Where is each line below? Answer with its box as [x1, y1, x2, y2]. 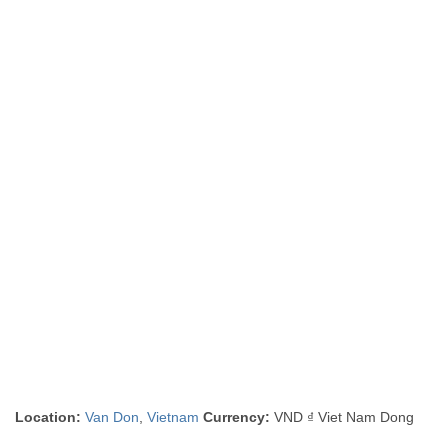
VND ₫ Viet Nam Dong [270, 409, 415, 425]
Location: [15, 409, 82, 425]
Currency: [203, 409, 271, 425]
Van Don [85, 409, 140, 425]
